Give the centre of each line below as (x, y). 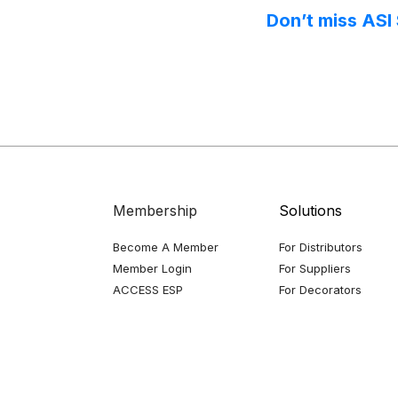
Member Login (152, 268)
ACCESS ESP (148, 290)
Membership (155, 211)
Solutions (310, 211)
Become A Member (166, 247)
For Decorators (320, 290)
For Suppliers (314, 268)
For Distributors (320, 247)
